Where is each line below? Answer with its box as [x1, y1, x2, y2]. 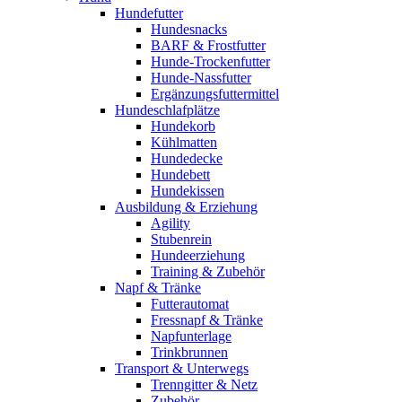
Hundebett [151, 167, 210, 182]
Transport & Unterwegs [115, 361, 249, 376]
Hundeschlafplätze [115, 102, 220, 118]
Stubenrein [151, 232, 212, 247]
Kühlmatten [151, 135, 217, 150]
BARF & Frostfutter [151, 38, 266, 53]
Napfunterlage [151, 328, 232, 344]
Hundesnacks [151, 22, 227, 37]
